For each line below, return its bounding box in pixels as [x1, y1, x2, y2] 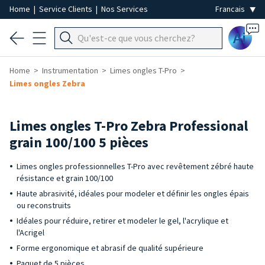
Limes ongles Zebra [9, 78, 85, 89]
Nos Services [101, 4, 148, 14]
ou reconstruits [17, 200, 71, 211]
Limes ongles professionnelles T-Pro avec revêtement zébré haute [17, 161, 254, 172]
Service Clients [39, 4, 94, 14]
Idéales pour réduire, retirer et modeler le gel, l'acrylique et [17, 215, 228, 226]
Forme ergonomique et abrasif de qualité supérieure [17, 243, 203, 253]
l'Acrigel [17, 227, 44, 238]
